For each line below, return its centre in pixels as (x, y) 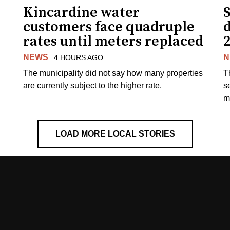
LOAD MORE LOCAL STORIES (115, 133)
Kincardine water (82, 12)
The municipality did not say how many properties (113, 73)
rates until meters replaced (113, 41)
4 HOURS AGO (78, 57)
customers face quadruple (109, 27)
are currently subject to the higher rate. (93, 85)
